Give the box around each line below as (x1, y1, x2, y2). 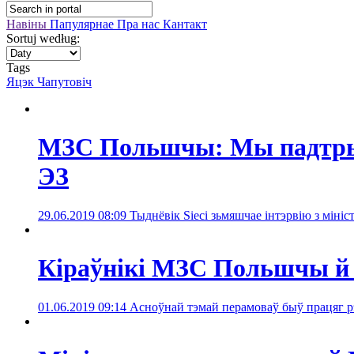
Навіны (6, 17, 50, 31)
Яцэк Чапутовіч (6, 75, 92, 88)
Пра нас (117, 17, 163, 31)
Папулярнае (50, 17, 117, 31)
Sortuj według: (6, 32, 80, 45)
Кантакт (163, 17, 207, 31)
